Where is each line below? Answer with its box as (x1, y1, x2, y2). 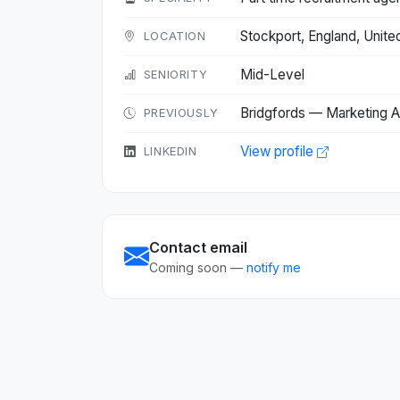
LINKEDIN (143, 145, 197, 158)
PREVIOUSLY (143, 106, 220, 120)
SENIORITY (143, 68, 208, 81)
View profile (240, 143, 317, 160)
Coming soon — (149, 260, 246, 275)
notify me (246, 260, 301, 275)
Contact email (149, 238, 247, 256)
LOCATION (143, 29, 206, 43)
